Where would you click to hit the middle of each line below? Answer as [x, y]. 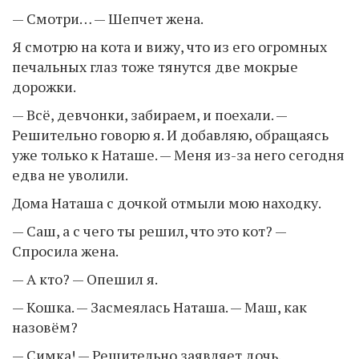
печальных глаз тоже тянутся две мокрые [155, 66]
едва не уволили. [70, 174]
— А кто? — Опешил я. [85, 278]
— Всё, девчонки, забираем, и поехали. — [149, 114]
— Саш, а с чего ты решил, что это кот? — [149, 230]
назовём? [45, 327]
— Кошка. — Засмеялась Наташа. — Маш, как [159, 307]
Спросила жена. [65, 250]
